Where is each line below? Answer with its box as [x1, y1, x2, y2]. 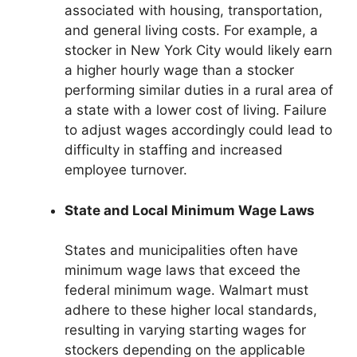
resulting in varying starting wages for [65, 322, 306, 339]
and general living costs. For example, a [65, 22, 318, 39]
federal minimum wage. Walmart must [65, 282, 308, 299]
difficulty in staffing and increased [65, 142, 283, 159]
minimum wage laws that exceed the [65, 262, 300, 279]
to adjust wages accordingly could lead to [65, 122, 332, 139]
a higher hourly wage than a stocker [65, 62, 294, 79]
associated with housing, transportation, [65, 2, 323, 19]
